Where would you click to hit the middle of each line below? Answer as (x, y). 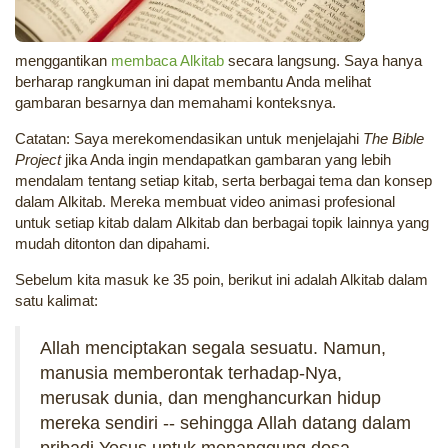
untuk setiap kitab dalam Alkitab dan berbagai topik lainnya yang (222, 223)
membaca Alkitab (167, 61)
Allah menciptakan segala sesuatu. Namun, (213, 348)
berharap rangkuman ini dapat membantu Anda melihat (193, 82)
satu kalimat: (56, 301)
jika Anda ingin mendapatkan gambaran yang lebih (226, 160)
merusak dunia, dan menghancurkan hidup (210, 398)
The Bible (393, 139)
